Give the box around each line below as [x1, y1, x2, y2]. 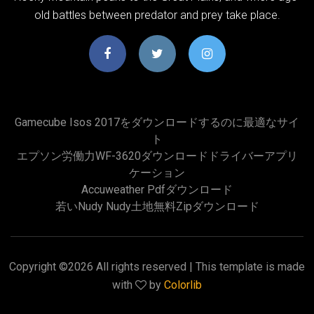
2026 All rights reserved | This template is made [68, 259, 305, 273]
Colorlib [164, 278, 202, 292]
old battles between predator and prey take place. [34, 8, 280, 22]
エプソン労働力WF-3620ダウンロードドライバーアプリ [16, 149, 298, 163]
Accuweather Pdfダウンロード [81, 182, 233, 196]
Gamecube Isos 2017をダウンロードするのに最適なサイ [15, 115, 299, 129]
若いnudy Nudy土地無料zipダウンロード [55, 199, 259, 213]
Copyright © [9, 259, 68, 273]
